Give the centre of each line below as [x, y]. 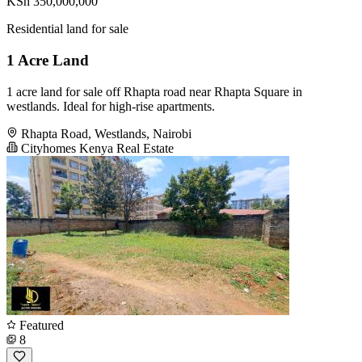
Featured [40, 325]
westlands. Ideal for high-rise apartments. [111, 106]
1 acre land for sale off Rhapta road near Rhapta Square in [154, 91]
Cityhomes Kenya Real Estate [96, 148]
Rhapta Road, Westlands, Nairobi [106, 133]
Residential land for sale [67, 29]
